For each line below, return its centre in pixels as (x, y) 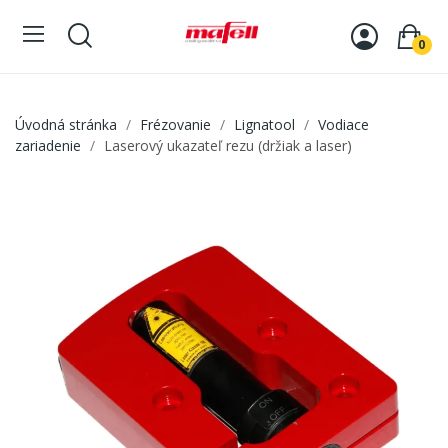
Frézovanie (175, 124)
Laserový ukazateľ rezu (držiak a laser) (228, 145)
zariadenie (48, 145)
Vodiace (343, 124)
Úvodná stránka (66, 124)
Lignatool (264, 124)
